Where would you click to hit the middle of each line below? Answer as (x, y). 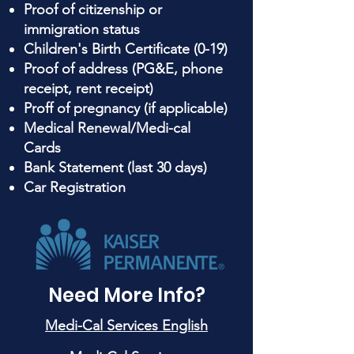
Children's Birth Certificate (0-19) (126, 49)
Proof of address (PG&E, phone (123, 69)
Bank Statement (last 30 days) (115, 168)
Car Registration (75, 187)
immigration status (82, 29)
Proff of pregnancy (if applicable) (126, 108)
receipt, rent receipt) (88, 88)
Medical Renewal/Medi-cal (107, 128)
